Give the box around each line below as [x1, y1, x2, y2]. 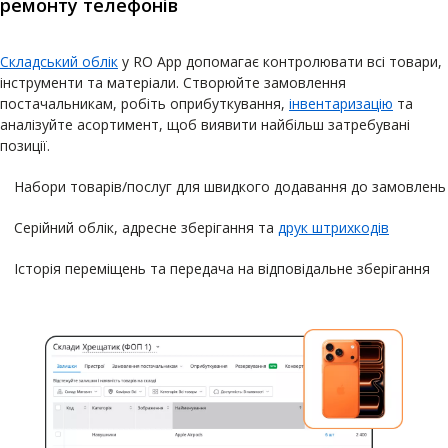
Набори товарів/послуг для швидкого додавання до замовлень [14, 177, 446, 197]
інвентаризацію [289, 94, 393, 114]
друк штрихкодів [278, 218, 389, 238]
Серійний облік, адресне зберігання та [14, 218, 278, 238]
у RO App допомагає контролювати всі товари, [118, 52, 442, 72]
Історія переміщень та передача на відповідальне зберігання [14, 259, 430, 279]
